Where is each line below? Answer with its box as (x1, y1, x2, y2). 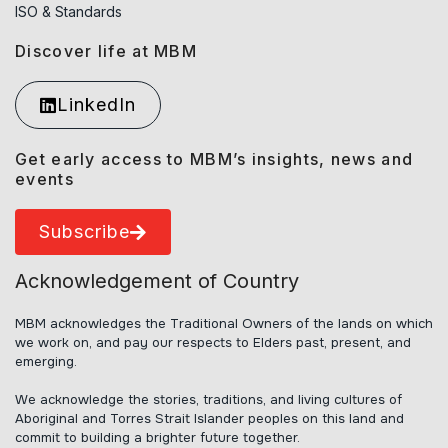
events (15, 169, 74, 190)
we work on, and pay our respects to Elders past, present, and (15, 334, 411, 351)
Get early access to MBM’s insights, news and (15, 149, 414, 170)
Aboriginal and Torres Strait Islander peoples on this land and (15, 410, 404, 427)
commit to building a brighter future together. (15, 429, 300, 446)
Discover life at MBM (15, 41, 197, 62)
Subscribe (39, 221, 130, 243)
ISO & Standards (15, 2, 122, 20)
